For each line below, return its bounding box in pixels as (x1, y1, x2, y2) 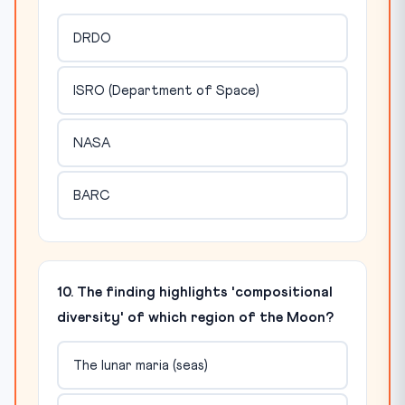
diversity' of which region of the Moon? (57, 310, 334, 325)
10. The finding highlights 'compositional (57, 285, 333, 299)
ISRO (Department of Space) (72, 83, 259, 98)
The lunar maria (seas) (72, 358, 208, 372)
